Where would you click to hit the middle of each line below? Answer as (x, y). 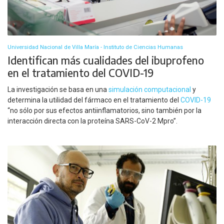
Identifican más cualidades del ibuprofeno (106, 60)
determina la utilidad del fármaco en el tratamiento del (94, 100)
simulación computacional (150, 89)
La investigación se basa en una (58, 89)
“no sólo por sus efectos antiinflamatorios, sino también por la (104, 110)
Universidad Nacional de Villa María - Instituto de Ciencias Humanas (95, 47)
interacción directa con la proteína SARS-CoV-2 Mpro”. (92, 121)
